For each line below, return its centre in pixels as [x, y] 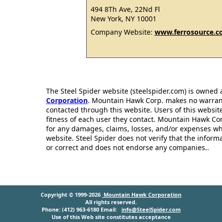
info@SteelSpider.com [151, 209]
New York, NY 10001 [123, 19]
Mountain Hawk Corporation [142, 194]
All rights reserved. [111, 202]
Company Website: [122, 32]
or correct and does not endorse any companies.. [127, 147]
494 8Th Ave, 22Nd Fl [125, 9]
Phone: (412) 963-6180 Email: [81, 209]
